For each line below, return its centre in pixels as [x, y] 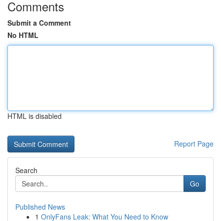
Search [26, 170]
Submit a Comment [39, 23]
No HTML [23, 35]
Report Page [194, 144]
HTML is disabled [35, 116]
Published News [40, 207]
